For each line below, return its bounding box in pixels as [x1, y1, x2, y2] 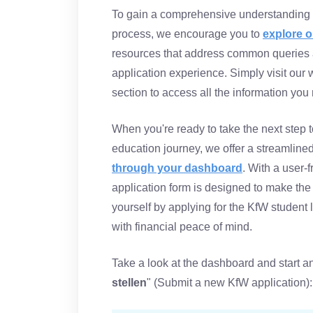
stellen [112, 277, 147, 289]
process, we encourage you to [112, 28, 263, 40]
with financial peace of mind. [112, 221, 252, 233]
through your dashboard [112, 162, 242, 174]
